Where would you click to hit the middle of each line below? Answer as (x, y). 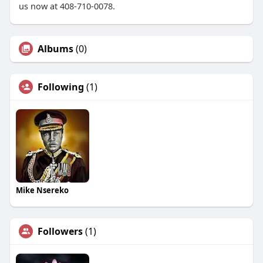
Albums (55, 49)
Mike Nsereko (42, 190)
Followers (60, 232)
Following (60, 87)
